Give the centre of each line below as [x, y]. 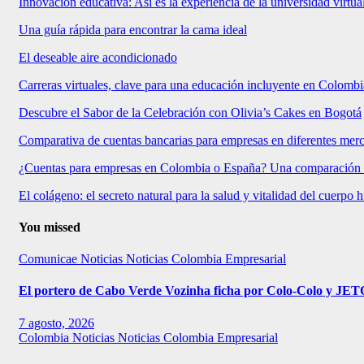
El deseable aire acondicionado [98, 57]
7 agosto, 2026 [56, 323]
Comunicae [50, 259]
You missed [50, 227]
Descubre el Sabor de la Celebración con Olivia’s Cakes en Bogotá [190, 112]
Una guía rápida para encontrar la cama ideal [133, 29]
